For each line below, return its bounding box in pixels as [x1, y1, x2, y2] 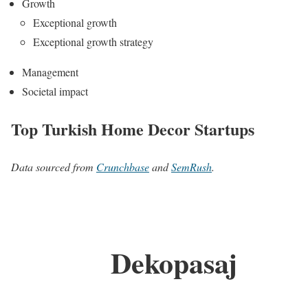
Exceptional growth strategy [33, 34, 153, 49]
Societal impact [22, 83, 88, 98]
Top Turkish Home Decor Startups [11, 116, 254, 141]
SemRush [171, 159, 212, 174]
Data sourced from [11, 159, 96, 174]
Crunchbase [96, 159, 149, 174]
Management [22, 64, 78, 79]
